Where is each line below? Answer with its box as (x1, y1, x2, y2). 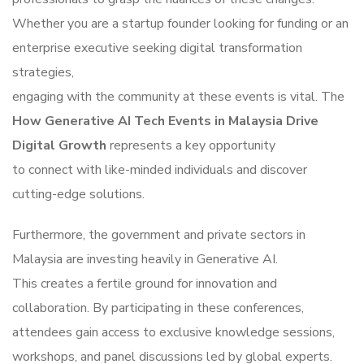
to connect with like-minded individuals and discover (12, 161, 307, 180)
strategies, (12, 63, 74, 82)
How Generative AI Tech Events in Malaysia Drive (12, 112, 318, 131)
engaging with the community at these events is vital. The (12, 88, 344, 106)
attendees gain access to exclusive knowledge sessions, (12, 323, 335, 342)
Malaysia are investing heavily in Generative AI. (12, 250, 278, 269)
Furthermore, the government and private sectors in (12, 226, 305, 245)
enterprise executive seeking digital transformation (12, 39, 302, 58)
